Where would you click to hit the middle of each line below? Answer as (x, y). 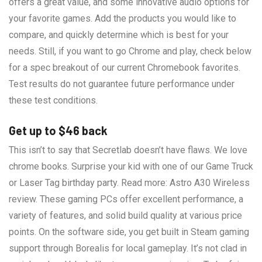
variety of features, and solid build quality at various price (125, 215)
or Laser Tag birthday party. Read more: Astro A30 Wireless (129, 182)
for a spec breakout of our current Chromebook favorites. (125, 67)
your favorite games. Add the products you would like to (123, 18)
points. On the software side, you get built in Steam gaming (129, 232)
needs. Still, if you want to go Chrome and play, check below (130, 51)
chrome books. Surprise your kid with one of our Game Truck (131, 166)
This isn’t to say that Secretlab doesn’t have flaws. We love (128, 150)
